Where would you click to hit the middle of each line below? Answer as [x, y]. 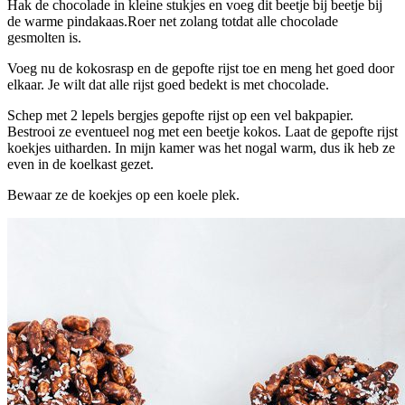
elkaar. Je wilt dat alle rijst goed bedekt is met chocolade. [168, 84]
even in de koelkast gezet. [80, 164]
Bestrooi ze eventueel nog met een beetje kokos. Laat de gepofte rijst [202, 131]
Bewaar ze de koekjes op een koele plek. [123, 194]
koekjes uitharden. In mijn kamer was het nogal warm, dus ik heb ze [201, 147]
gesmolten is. [44, 37]
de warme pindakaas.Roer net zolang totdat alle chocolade [173, 21]
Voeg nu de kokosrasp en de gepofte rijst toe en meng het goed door [201, 68]
